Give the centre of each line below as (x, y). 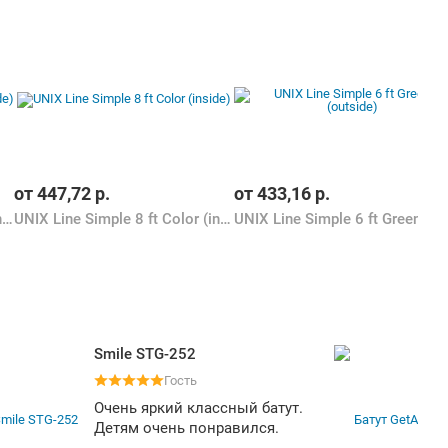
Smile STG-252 (145, 354)
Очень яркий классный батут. (198, 408)
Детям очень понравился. (186, 428)
